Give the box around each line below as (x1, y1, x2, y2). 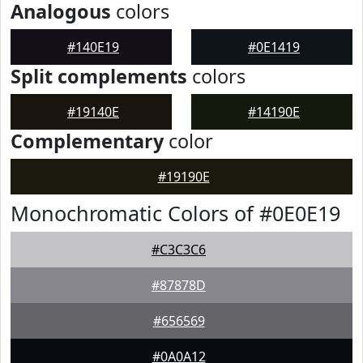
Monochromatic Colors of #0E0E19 (11, 199, 340, 227)
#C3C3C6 (152, 241, 206, 258)
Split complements (11, 63, 187, 89)
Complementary (11, 128, 164, 154)
